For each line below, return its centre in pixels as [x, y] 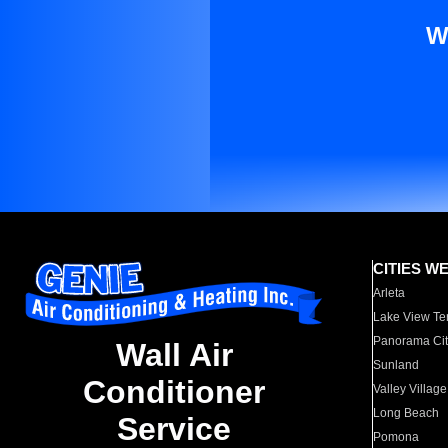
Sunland [396, 365]
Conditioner [174, 392]
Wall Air [174, 355]
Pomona [396, 437]
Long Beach [406, 413]
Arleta [389, 293]
